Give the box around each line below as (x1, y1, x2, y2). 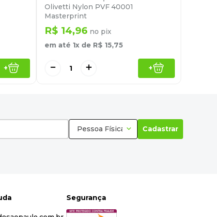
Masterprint (45, 12, 87, 21)
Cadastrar (142, 124, 178, 134)
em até (45, 41, 73, 50)
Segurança (66, 193, 107, 202)
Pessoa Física (77, 124, 124, 134)
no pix (88, 27, 111, 36)
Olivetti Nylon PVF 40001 (45, 2, 133, 12)
